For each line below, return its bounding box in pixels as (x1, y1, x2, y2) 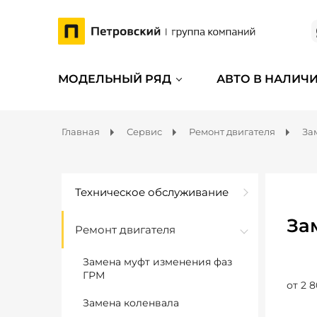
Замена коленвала (83, 296, 179, 309)
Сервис (127, 126, 162, 137)
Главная (62, 126, 100, 137)
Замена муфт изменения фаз (83, 255, 232, 268)
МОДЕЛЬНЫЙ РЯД (58, 72, 171, 86)
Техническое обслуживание (75, 185, 229, 199)
